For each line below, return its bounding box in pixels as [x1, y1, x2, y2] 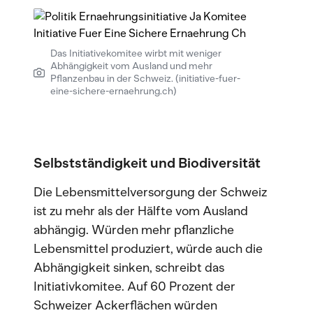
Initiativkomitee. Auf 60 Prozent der [34, 279, 235, 294]
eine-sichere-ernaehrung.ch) [50, 85, 177, 97]
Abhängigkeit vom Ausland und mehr [50, 60, 212, 72]
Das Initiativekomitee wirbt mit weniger [50, 48, 221, 59]
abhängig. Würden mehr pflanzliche [34, 222, 234, 238]
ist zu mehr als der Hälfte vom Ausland [34, 203, 248, 219]
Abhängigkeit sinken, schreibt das [34, 260, 224, 275]
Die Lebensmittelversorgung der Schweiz [34, 184, 267, 200]
